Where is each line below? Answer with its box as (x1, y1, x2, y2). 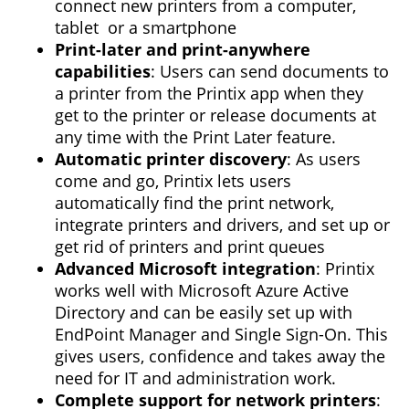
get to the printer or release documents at (55, 103, 376, 126)
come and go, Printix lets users (55, 169, 291, 192)
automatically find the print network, (55, 191, 334, 214)
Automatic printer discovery (55, 147, 287, 170)
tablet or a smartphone (55, 16, 236, 38)
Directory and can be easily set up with (55, 300, 352, 323)
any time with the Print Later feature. (55, 125, 336, 148)
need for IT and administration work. (55, 366, 336, 389)
